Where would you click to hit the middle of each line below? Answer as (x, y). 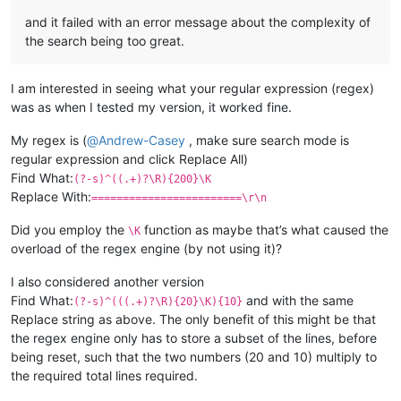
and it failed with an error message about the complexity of (198, 21)
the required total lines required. (104, 375)
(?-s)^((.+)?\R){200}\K (142, 179)
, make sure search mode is (267, 140)
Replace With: (51, 196)
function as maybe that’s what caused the (264, 229)
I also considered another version (107, 281)
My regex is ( (49, 140)
